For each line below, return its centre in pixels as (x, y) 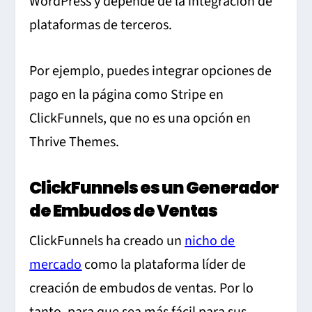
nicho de (210, 241)
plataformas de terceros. (101, 25)
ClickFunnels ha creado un (107, 241)
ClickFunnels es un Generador (154, 188)
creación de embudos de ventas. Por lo (142, 289)
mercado (56, 265)
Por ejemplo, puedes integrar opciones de (151, 71)
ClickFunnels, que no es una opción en (140, 119)
